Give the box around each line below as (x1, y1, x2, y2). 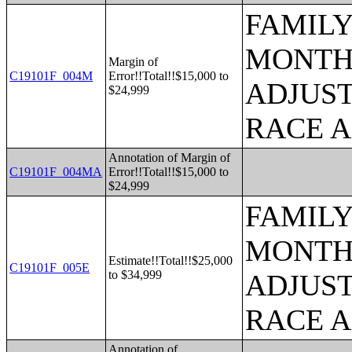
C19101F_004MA (9, 165, 103, 178)
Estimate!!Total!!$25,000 (108, 254, 233, 267)
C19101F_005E (9, 261, 90, 274)
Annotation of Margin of (108, 151, 231, 164)
